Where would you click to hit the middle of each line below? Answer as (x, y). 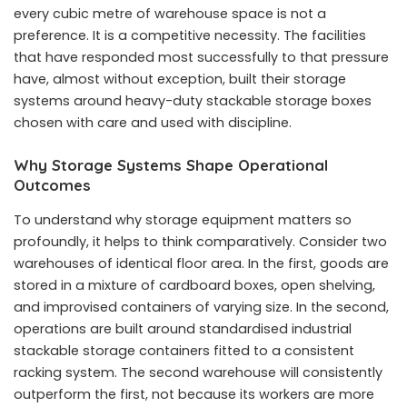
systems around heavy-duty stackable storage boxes (193, 101)
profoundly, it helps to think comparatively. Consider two (200, 241)
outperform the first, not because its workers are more (194, 394)
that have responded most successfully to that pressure (201, 58)
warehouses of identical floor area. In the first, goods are (201, 263)
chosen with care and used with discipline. (153, 123)
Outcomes (52, 185)
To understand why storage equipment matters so (183, 219)
